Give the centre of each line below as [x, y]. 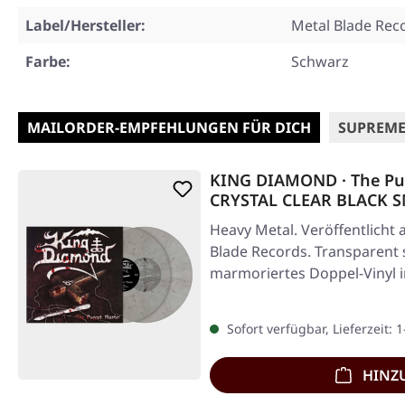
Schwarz [320, 62]
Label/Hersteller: [85, 26]
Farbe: [48, 62]
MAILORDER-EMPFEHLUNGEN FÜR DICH [169, 128]
